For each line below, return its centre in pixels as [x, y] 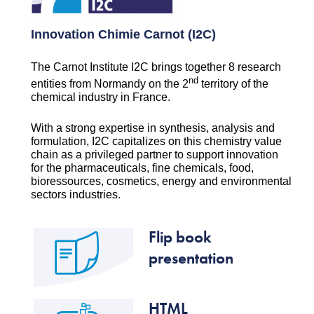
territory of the [233, 83]
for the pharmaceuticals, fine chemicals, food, [142, 168]
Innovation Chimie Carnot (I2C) [123, 34]
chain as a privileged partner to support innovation [155, 155]
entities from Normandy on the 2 [110, 83]
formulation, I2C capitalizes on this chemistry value [156, 142]
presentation [191, 258]
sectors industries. [76, 195]
